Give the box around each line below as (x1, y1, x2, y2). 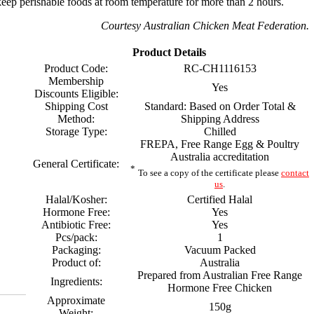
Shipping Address (180, 113, 259, 125)
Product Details (132, 46, 206, 58)
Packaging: (51, 244, 101, 256)
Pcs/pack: (55, 231, 97, 243)
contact (281, 168, 309, 179)
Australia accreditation (170, 151, 269, 163)
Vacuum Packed (184, 244, 256, 256)
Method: (57, 113, 95, 125)
